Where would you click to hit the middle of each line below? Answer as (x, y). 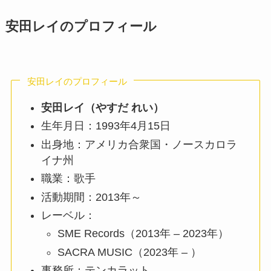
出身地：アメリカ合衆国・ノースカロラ (139, 144)
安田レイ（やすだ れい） (103, 107)
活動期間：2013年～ (92, 197)
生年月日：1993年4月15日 (106, 126)
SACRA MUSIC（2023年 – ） (130, 252)
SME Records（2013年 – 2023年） (143, 234)
